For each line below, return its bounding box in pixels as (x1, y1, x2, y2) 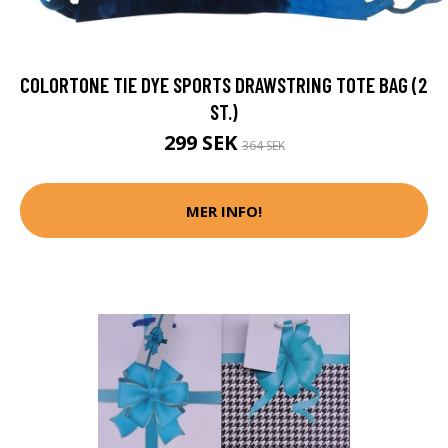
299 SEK (163, 129, 242, 157)
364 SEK (241, 137, 285, 155)
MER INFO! (186, 200, 262, 221)
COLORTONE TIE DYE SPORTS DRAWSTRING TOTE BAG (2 (20, 72, 428, 98)
